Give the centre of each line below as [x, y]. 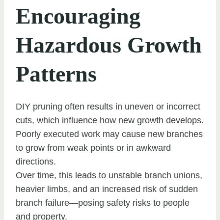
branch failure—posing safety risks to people [103, 203]
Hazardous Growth [109, 45]
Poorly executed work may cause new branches [109, 134]
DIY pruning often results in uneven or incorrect [108, 106]
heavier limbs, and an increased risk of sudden [107, 189]
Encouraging [78, 16]
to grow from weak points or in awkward [93, 148]
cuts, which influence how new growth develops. [110, 120]
